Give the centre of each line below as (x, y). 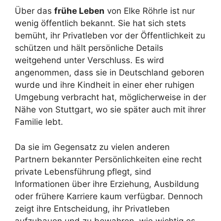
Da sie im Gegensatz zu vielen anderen (92, 147)
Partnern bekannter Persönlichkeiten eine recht (108, 159)
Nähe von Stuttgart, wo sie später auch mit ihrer (110, 110)
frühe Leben (79, 11)
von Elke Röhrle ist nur (150, 11)
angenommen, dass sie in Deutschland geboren (110, 73)
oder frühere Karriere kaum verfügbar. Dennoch (109, 196)
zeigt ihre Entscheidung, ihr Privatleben (92, 208)
